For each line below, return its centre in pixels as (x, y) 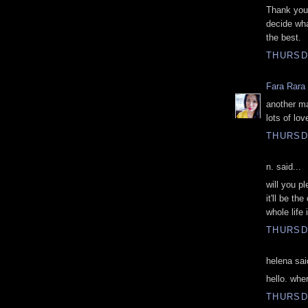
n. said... (284, 166)
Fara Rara (286, 86)
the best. (284, 38)
